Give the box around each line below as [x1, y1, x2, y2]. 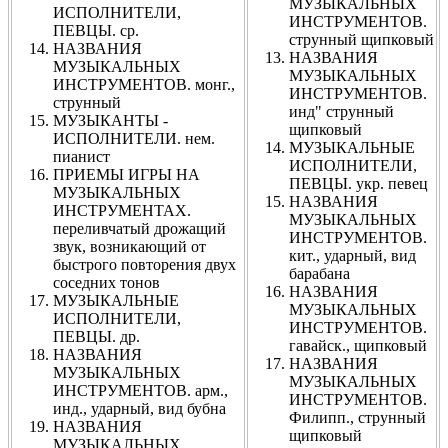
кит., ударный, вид [289, 246, 416, 264]
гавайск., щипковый [289, 336, 427, 354]
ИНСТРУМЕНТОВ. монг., [53, 75, 235, 93]
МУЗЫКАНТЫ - [53, 111, 168, 129]
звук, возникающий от [53, 237, 206, 255]
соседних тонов [53, 273, 160, 291]
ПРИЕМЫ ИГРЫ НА [53, 165, 200, 183]
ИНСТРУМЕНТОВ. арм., [53, 381, 228, 399]
